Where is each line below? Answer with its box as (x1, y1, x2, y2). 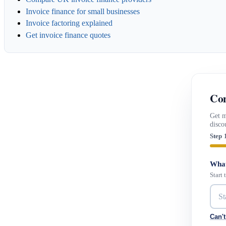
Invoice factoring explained (25, 19, 112, 28)
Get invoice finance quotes (25, 30, 110, 39)
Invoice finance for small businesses (25, 7, 140, 16)
